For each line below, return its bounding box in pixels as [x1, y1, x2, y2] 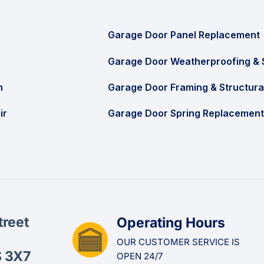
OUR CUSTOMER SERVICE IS [117, 236, 240, 247]
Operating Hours [117, 214, 226, 231]
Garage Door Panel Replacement [108, 29, 260, 41]
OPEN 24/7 [117, 250, 164, 262]
